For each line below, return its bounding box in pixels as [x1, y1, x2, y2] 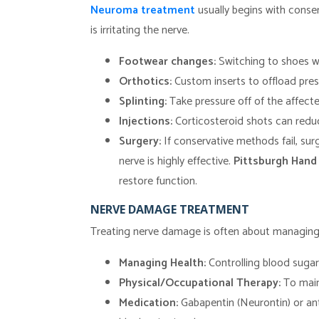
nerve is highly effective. [119, 152, 234, 171]
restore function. [119, 172, 197, 191]
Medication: [119, 293, 178, 313]
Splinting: [119, 92, 167, 111]
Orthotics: [119, 72, 172, 91]
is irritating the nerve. [90, 21, 189, 40]
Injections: [119, 112, 172, 131]
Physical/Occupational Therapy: [119, 273, 281, 293]
